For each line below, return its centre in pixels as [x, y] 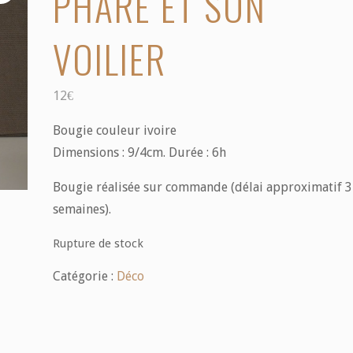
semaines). [82, 209]
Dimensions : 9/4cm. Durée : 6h [139, 152]
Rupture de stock [98, 243]
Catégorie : [84, 276]
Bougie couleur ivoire [114, 130]
